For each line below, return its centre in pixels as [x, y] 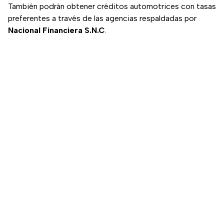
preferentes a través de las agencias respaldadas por [102, 18]
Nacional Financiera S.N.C [56, 30]
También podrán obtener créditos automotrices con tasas [112, 6]
